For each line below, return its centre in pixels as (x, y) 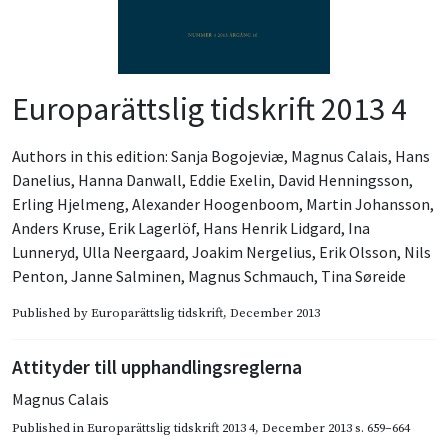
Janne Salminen (126, 275)
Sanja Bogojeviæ (227, 155)
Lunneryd (43, 251)
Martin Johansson (368, 203)
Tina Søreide (363, 275)
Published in (49, 427)
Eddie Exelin (230, 179)
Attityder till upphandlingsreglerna (157, 366)
